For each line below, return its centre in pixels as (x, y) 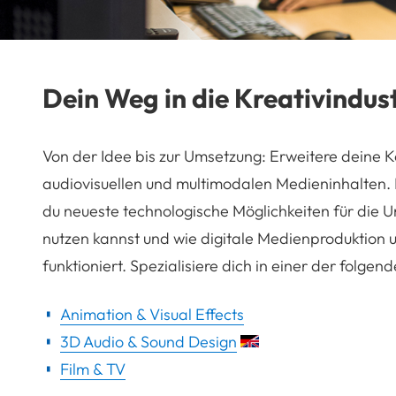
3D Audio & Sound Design (148, 341)
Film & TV (93, 369)
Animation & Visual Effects (152, 314)
